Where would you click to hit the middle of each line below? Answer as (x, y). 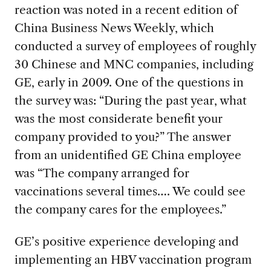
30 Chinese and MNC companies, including (134, 64)
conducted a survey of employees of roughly (135, 46)
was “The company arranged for (102, 173)
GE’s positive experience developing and (126, 242)
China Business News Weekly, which (114, 28)
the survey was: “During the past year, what (130, 101)
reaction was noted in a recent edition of (126, 10)
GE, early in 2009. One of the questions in (129, 83)
